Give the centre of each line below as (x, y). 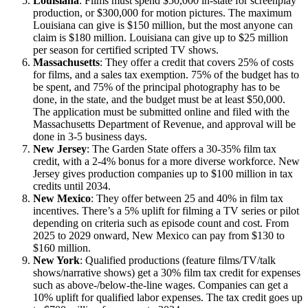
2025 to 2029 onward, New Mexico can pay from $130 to (159, 235)
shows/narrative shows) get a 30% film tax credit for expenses (167, 272)
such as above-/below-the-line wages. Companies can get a (161, 285)
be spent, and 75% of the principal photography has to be (156, 87)
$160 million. (62, 247)
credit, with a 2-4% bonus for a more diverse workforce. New (166, 161)
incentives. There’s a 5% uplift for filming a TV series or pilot (166, 210)
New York (56, 260)
